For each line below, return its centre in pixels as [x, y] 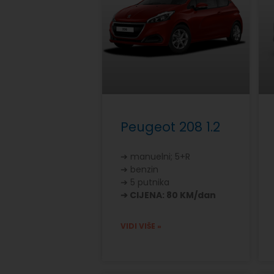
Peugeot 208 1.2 [170, 127]
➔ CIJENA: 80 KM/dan [168, 195]
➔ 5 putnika [145, 183]
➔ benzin [139, 170]
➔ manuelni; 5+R [155, 157]
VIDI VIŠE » [141, 226]
